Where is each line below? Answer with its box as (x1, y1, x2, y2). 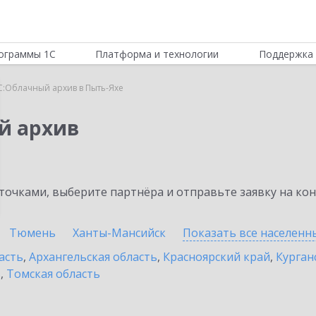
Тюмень (9, 225, 56, 241)
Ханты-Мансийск (73, 225, 166, 241)
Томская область (6, 266, 100, 281)
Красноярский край (163, 249, 270, 265)
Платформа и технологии (95, 47, 219, 61)
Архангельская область (29, 249, 157, 265)
